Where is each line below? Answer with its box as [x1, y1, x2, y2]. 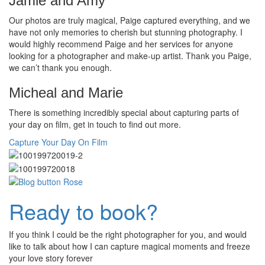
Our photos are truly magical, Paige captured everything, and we [9, 14, 250, 26]
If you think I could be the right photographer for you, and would [9, 228, 247, 240]
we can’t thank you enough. [9, 61, 112, 73]
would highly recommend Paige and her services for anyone [9, 37, 233, 50]
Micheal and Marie [9, 84, 123, 101]
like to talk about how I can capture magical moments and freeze [9, 240, 250, 252]
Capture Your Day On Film [9, 135, 108, 148]
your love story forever [9, 251, 93, 264]
